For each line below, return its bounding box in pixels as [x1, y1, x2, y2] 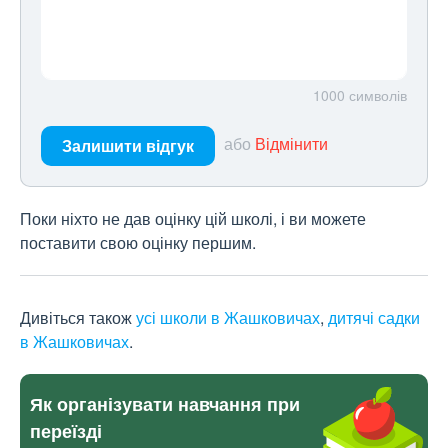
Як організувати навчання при [30, 390, 300, 417]
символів [349, 85, 407, 106]
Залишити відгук [62, 134, 194, 158]
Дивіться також [20, 306, 136, 330]
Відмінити [255, 132, 328, 156]
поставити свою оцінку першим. [20, 231, 256, 255]
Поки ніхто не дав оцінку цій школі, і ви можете [20, 207, 366, 231]
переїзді [30, 417, 102, 444]
